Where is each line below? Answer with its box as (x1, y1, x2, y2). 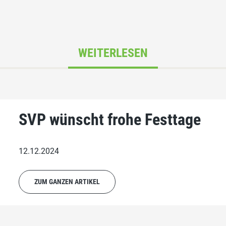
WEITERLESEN (78, 46, 148, 61)
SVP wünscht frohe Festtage (19, 110, 201, 130)
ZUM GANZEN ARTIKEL (34, 178, 100, 186)
